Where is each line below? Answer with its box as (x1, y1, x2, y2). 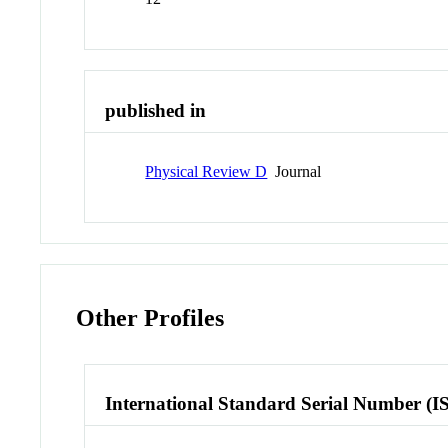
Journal (267, 162, 322, 180)
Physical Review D (145, 162, 268, 180)
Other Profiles (76, 304, 225, 331)
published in (105, 100, 207, 122)
